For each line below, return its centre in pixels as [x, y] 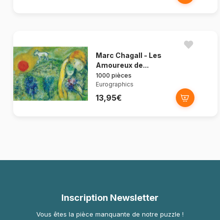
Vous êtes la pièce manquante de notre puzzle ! [110, 214]
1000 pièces [114, 76]
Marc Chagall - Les [129, 55]
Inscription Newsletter [110, 198]
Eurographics [115, 84]
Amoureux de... [122, 65]
